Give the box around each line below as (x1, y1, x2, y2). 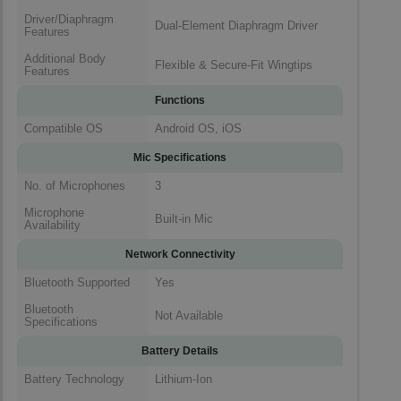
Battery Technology (24, 371, 124, 386)
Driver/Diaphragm (24, 12, 114, 26)
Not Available (155, 308, 223, 322)
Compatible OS (24, 121, 103, 135)
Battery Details (141, 344, 218, 357)
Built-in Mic (155, 211, 213, 226)
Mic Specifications (133, 150, 226, 164)
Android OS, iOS (155, 121, 242, 135)
